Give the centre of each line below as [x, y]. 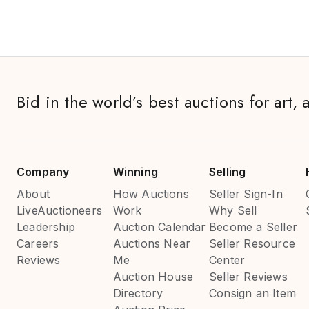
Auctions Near [152, 243]
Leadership [46, 227]
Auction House [153, 277]
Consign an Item [252, 293]
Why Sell [233, 210]
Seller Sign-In [246, 194]
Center [227, 260]
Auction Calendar [159, 227]
